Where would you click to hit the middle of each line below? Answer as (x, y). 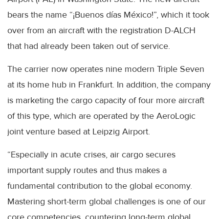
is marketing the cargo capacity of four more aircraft (106, 100)
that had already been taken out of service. (89, 46)
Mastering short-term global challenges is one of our (107, 202)
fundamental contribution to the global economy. (100, 186)
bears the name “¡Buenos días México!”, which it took (108, 15)
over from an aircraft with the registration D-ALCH (101, 31)
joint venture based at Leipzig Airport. (79, 132)
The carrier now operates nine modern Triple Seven (106, 69)
